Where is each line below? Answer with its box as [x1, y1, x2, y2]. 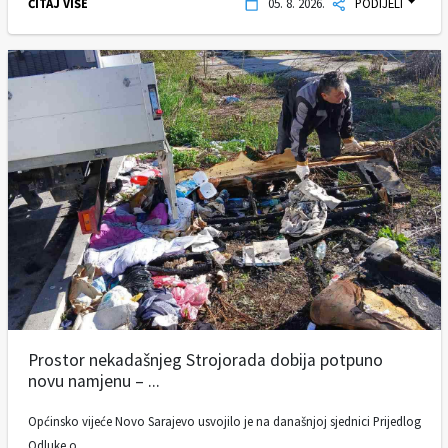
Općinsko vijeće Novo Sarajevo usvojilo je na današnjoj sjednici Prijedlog [27, 412, 421, 429]
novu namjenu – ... [27, 369, 160, 392]
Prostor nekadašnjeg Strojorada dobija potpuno [27, 348, 383, 371]
